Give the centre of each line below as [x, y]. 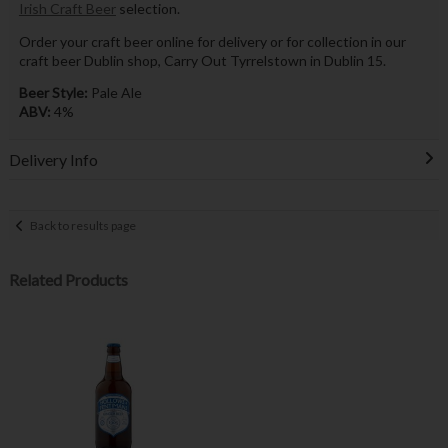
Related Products [68, 280]
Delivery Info [53, 160]
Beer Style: [53, 92]
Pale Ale [114, 92]
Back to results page [83, 225]
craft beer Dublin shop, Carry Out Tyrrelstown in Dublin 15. [202, 60]
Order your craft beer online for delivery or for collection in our [212, 41]
